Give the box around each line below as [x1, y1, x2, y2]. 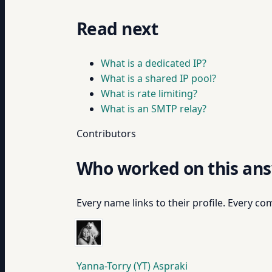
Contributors [76, 127, 136, 140]
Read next [76, 17, 158, 40]
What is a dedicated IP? [101, 56, 206, 70]
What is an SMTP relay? [101, 102, 206, 115]
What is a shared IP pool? [101, 72, 216, 85]
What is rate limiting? [101, 87, 197, 100]
